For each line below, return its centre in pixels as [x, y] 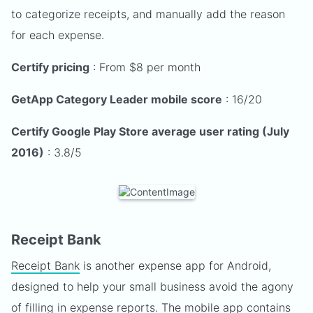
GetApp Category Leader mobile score [117, 99]
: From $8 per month [145, 67]
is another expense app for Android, [175, 265]
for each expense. [58, 35]
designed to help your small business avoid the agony [152, 286]
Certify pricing [50, 67]
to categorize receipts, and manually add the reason [148, 14]
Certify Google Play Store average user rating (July [150, 131]
